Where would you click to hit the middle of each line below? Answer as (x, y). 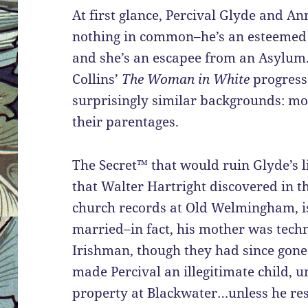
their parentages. (126, 122)
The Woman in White (186, 79)
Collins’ (97, 79)
